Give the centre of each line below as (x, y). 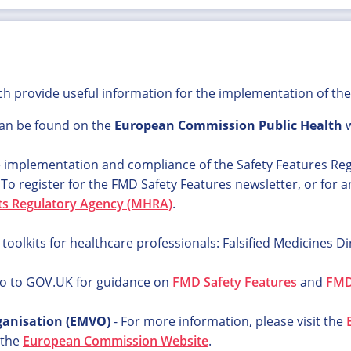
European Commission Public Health (228, 125)
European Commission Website (116, 341)
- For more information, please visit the (228, 321)
